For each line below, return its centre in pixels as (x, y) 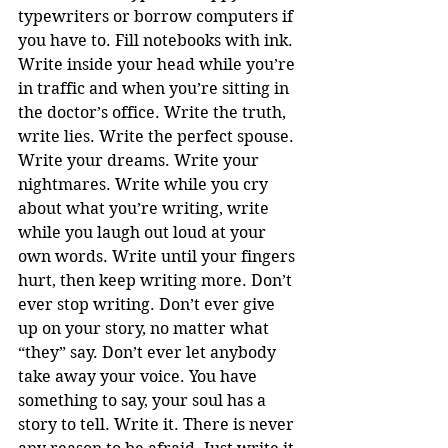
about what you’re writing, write (145, 208)
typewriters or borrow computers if (157, 16)
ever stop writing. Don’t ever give (148, 304)
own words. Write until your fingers (158, 256)
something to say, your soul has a (144, 400)
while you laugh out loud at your (144, 232)
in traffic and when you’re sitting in (155, 88)
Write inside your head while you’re (158, 64)
